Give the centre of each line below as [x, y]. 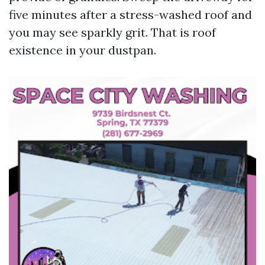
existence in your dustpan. [83, 50]
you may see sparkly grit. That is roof [112, 32]
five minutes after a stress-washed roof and [130, 14]
